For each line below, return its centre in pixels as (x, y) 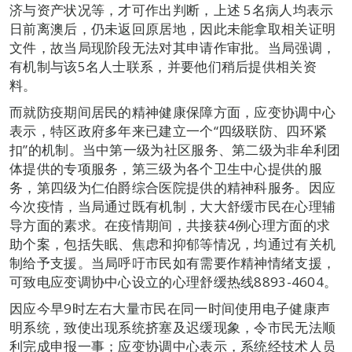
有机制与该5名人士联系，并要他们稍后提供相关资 (163, 67)
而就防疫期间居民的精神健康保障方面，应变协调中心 (173, 112)
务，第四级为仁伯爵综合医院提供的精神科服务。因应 (173, 188)
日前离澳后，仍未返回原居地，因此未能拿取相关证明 (173, 29)
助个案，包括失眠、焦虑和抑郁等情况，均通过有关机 (173, 244)
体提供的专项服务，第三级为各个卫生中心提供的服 (166, 169)
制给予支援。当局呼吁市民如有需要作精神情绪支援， (173, 263)
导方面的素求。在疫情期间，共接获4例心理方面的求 (170, 225)
